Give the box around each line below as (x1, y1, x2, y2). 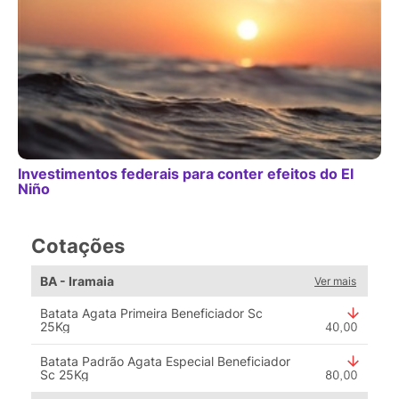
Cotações (31, 233, 125, 257)
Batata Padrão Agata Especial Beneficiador (40, 354, 290, 370)
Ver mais (314, 274, 356, 289)
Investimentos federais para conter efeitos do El (18, 165, 354, 183)
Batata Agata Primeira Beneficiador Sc (40, 305, 263, 322)
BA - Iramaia (40, 273, 114, 289)
